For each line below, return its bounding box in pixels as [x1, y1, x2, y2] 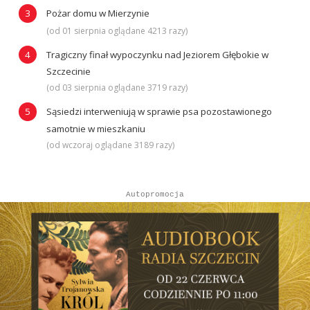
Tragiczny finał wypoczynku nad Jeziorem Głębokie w [46, 48, 268, 61]
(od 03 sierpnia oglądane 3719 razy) [46, 82, 188, 94]
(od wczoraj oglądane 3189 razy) [46, 138, 174, 151]
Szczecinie [46, 65, 91, 78]
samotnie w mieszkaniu [46, 122, 145, 135]
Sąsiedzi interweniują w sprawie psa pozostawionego [46, 105, 272, 118]
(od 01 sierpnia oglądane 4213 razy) [46, 24, 188, 37]
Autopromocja [116, 190, 194, 199]
